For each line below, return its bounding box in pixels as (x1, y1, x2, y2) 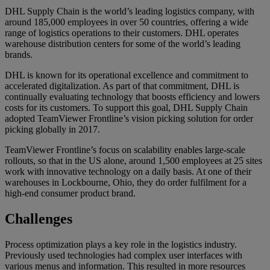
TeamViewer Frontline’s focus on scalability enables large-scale (5, 145, 245, 155)
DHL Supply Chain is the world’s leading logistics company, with (5, 6, 254, 17)
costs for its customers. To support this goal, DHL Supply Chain (5, 102, 248, 113)
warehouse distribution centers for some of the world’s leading (5, 39, 240, 49)
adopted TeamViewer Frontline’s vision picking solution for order (5, 113, 253, 124)
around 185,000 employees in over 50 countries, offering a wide (5, 17, 248, 28)
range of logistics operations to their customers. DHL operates (5, 28, 239, 39)
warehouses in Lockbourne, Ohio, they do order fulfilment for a (5, 177, 246, 188)
